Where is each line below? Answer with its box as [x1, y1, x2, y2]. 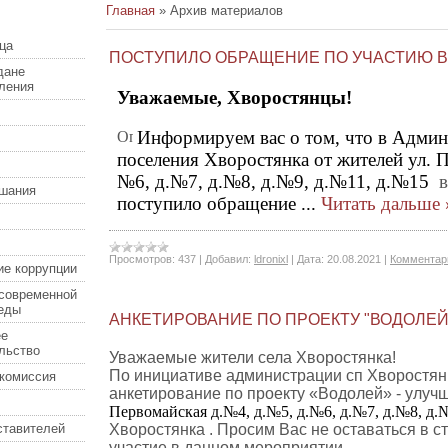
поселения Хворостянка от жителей [117, 149, 408, 170]
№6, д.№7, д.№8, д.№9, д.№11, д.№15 [117, 171, 439, 192]
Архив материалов [170, 3, 283, 18]
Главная [106, 3, 155, 18]
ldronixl [254, 253, 288, 265]
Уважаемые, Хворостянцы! [117, 87, 352, 108]
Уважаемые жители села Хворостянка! [109, 349, 396, 366]
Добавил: [205, 253, 251, 265]
